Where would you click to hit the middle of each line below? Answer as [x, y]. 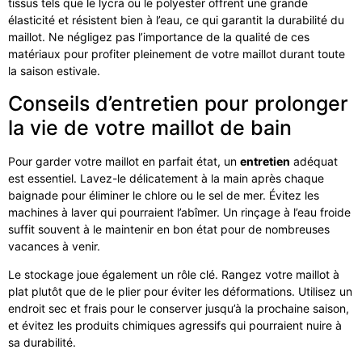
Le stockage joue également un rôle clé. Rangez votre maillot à [174, 275]
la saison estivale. [54, 71]
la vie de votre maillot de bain [150, 127]
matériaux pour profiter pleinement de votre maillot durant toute [177, 54]
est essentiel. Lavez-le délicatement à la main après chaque [166, 178]
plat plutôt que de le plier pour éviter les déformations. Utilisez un [180, 292]
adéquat [314, 161]
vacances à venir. [54, 246]
